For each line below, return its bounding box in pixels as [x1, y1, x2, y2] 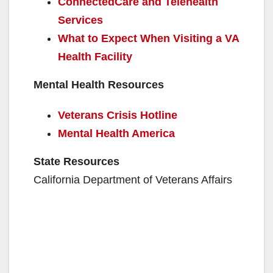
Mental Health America [58, 127, 175, 140]
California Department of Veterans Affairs [34, 173, 232, 186]
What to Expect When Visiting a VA [58, 32, 239, 44]
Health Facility [58, 50, 132, 63]
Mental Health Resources [34, 78, 164, 91]
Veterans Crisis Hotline [58, 108, 177, 121]
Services [58, 13, 103, 26]
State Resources [34, 155, 119, 168]
